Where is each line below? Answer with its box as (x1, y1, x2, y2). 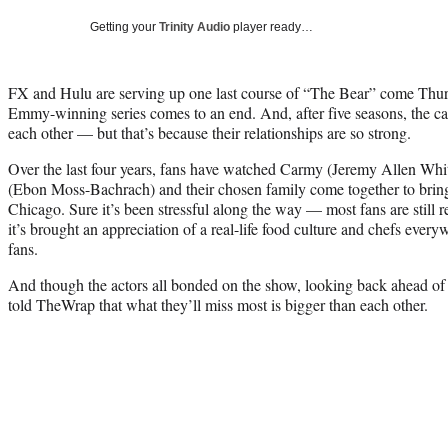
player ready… (230, 19, 313, 34)
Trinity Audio (159, 19, 230, 34)
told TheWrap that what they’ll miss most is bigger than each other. (8, 293, 428, 315)
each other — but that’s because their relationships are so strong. (8, 121, 411, 143)
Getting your (90, 19, 159, 34)
